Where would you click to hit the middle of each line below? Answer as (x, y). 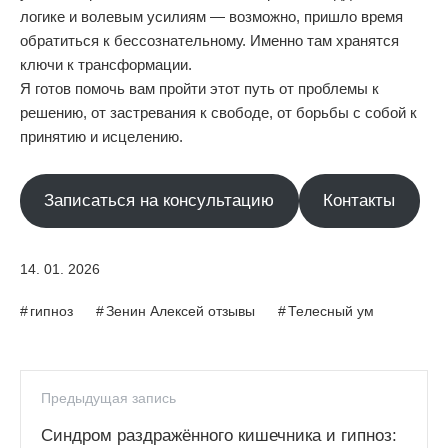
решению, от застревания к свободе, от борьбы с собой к (218, 112)
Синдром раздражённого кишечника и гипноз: (219, 435)
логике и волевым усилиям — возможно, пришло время (211, 16)
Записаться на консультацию (159, 201)
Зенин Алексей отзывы (180, 310)
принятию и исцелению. (101, 136)
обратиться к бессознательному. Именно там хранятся (209, 40)
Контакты (359, 201)
